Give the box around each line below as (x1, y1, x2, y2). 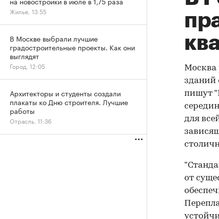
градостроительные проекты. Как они (10, 42, 135, 52)
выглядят (10, 50, 39, 61)
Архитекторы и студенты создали (10, 88, 121, 98)
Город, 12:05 (10, 61, 45, 70)
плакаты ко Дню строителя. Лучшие (10, 96, 128, 107)
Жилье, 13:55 (10, 6, 46, 16)
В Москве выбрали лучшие (10, 33, 98, 44)
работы (10, 105, 35, 116)
